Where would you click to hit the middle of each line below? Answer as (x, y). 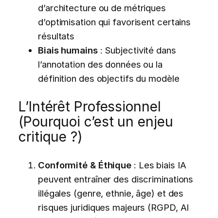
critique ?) (50, 136)
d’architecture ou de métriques (102, 8)
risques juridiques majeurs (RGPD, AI (114, 207)
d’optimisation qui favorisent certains (115, 22)
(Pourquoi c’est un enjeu (96, 121)
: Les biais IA (159, 165)
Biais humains (68, 50)
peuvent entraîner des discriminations (116, 179)
